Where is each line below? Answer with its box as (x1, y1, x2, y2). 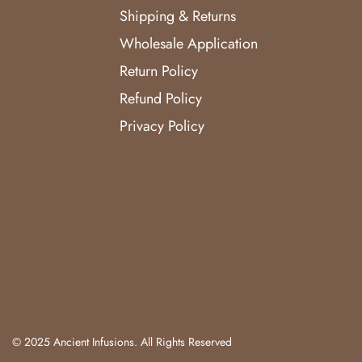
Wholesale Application (120, 32, 259, 54)
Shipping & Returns (120, 5, 237, 27)
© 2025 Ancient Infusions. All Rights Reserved (12, 333, 232, 350)
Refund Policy (120, 87, 203, 109)
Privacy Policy (120, 115, 205, 137)
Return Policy (120, 60, 199, 82)
